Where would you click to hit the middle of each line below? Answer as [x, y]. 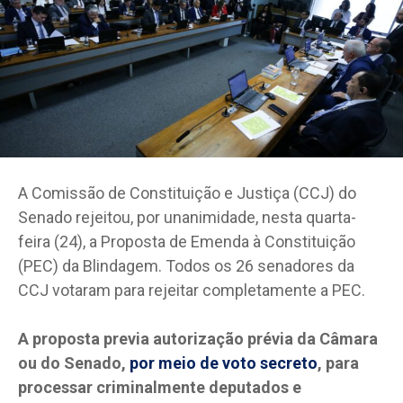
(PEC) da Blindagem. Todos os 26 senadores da [186, 265]
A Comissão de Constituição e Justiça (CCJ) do [187, 193]
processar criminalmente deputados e [160, 387]
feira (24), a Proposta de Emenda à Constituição [187, 241]
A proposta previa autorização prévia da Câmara [198, 338]
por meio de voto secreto [224, 363]
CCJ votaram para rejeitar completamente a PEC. [192, 290]
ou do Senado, [74, 363]
